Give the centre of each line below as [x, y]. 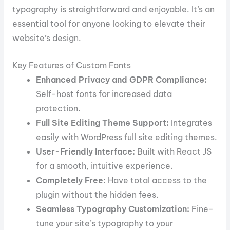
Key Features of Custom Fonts [71, 65]
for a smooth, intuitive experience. [105, 166]
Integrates [191, 122]
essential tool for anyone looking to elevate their [109, 23]
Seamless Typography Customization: [113, 209]
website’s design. [46, 38]
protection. [59, 108]
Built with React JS [174, 151]
